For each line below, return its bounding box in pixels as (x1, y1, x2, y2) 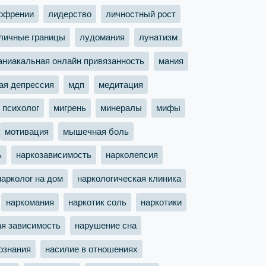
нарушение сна (75, 220, 137, 230)
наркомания (6, 197, 54, 207)
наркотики (141, 197, 182, 207)
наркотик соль (68, 197, 126, 207)
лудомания (80, 32, 125, 43)
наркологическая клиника (77, 173, 181, 183)
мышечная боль (63, 126, 129, 137)
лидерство (48, 8, 91, 19)
